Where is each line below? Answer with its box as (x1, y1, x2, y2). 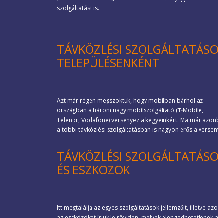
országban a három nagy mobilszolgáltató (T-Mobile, (57, 106, 203, 114)
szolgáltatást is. (57, 4, 99, 12)
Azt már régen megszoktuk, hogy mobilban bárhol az (57, 96, 203, 105)
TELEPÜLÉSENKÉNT (57, 54, 160, 71)
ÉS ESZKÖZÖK (57, 162, 130, 178)
